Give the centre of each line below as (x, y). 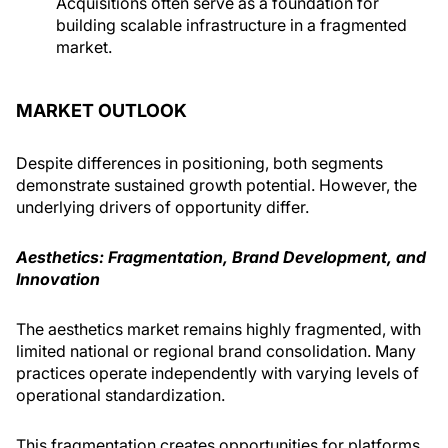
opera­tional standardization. (120, 395)
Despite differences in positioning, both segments (199, 163)
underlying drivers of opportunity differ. (162, 207)
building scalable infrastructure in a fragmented (231, 25)
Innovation (58, 279)
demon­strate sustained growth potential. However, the (216, 185)
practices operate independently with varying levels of (217, 373)
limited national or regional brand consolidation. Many (216, 351)
